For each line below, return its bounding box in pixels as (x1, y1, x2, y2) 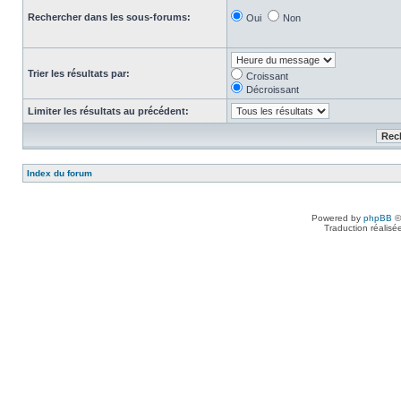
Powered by (311, 213, 363, 223)
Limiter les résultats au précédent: (28, 106, 189, 116)
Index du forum (27, 168, 92, 178)
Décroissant (246, 84, 299, 95)
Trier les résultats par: (28, 68, 130, 79)
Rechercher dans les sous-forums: (28, 12, 191, 22)
